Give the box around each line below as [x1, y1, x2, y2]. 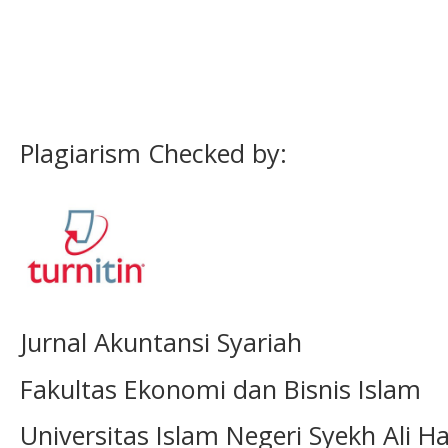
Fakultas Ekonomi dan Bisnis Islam [20, 371, 428, 406]
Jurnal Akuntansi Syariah [20, 325, 302, 360]
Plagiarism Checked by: [20, 136, 287, 171]
